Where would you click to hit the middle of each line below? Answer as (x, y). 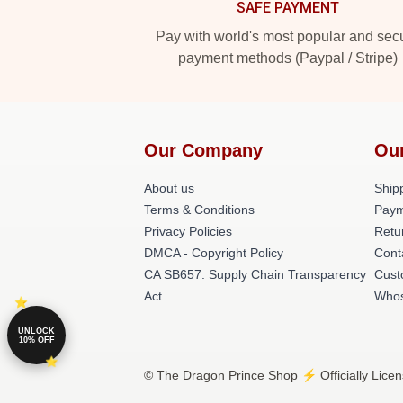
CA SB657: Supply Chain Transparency (255, 274)
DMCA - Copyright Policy (214, 253)
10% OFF (36, 340)
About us (169, 188)
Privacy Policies (188, 231)
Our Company (203, 150)
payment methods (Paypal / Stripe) (288, 58)
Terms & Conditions (199, 210)
